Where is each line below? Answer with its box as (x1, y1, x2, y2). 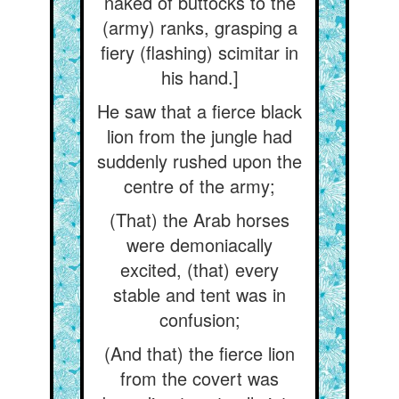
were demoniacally (126, 232, 273, 257)
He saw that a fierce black (97, 98, 302, 124)
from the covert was (120, 365, 279, 391)
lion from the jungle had (107, 123, 292, 149)
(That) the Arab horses (110, 207, 289, 232)
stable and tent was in (113, 281, 286, 307)
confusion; (159, 306, 240, 332)
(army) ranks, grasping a (102, 14, 297, 40)
